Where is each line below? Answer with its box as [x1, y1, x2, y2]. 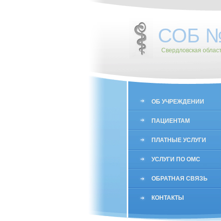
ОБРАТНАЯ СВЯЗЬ [151, 175, 208, 182]
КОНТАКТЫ [151, 194, 184, 201]
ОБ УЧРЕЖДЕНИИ [151, 98, 204, 105]
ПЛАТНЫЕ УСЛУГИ [151, 137, 206, 144]
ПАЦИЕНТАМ [151, 117, 190, 124]
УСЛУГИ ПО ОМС [151, 156, 200, 163]
